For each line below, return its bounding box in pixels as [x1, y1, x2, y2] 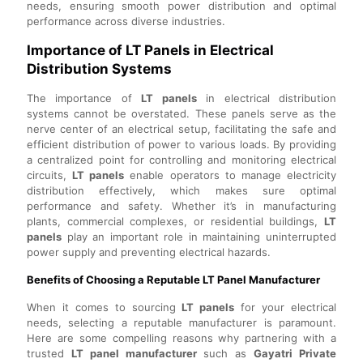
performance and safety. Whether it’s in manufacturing [27, 199, 336, 213]
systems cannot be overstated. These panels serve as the [27, 107, 336, 121]
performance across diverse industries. [27, 15, 225, 28]
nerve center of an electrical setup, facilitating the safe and [27, 122, 336, 136]
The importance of [27, 92, 142, 105]
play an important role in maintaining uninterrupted [62, 230, 336, 244]
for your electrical [234, 301, 337, 314]
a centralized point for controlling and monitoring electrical [27, 153, 336, 167]
